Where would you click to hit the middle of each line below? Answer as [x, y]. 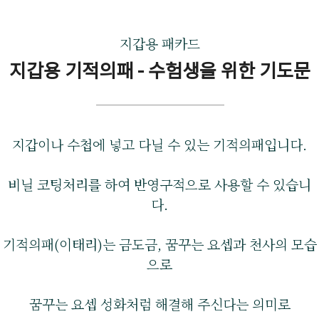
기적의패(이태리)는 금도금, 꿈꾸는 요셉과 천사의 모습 [159, 244]
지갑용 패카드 [159, 43]
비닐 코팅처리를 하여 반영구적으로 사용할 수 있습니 [159, 184]
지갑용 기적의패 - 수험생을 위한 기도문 [159, 69]
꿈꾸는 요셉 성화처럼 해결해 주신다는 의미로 [159, 304]
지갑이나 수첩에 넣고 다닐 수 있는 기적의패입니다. [159, 144]
